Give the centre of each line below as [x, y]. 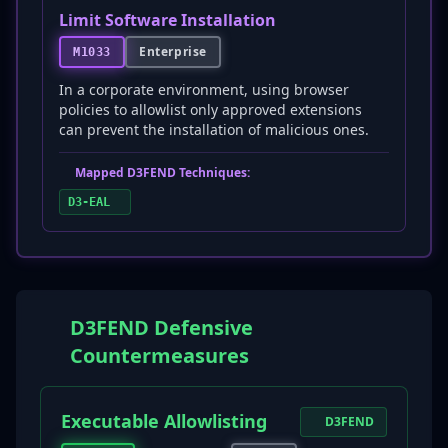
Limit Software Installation [167, 20]
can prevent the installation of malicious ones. [214, 129]
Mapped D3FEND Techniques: [162, 172]
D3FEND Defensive [162, 327]
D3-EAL [89, 202]
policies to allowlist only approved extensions [210, 109]
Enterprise [173, 51]
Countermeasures [160, 355]
